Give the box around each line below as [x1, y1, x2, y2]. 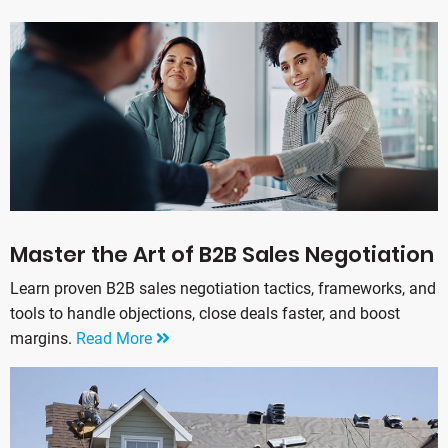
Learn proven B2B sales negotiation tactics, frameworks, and [10, 279, 436, 299]
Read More [76, 329, 156, 349]
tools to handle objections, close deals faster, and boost [10, 304, 400, 324]
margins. [10, 329, 76, 349]
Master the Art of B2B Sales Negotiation [10, 240, 434, 270]
